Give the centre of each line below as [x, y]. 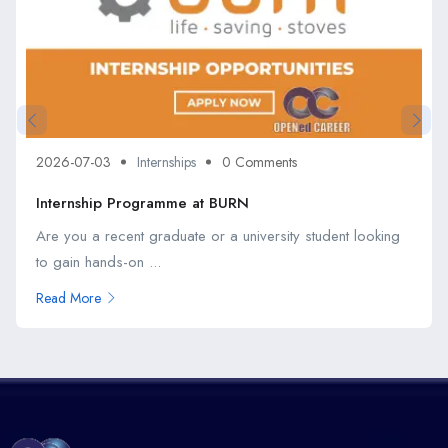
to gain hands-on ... [98, 262]
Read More [68, 298]
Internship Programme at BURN [142, 203]
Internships [166, 162]
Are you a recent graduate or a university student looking [218, 236]
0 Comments [259, 162]
